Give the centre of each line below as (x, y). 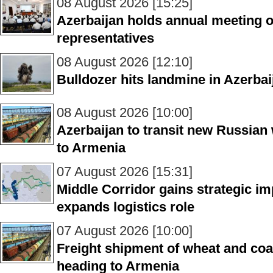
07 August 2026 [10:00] (125, 231)
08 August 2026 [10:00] (125, 112)
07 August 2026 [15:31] (125, 172)
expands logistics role (126, 207)
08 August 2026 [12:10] (125, 62)
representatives (105, 38)
